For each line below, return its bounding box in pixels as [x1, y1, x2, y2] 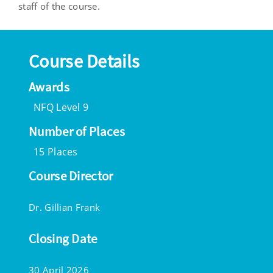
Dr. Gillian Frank [29, 201, 101, 214]
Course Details [29, 49, 140, 73]
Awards [29, 79, 69, 96]
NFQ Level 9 [34, 101, 89, 115]
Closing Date [29, 230, 97, 247]
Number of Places [29, 123, 125, 140]
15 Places [34, 145, 78, 159]
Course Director [29, 168, 113, 185]
